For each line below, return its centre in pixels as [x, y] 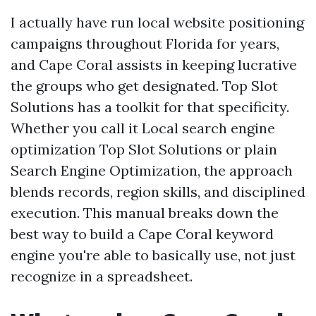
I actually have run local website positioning [157, 22]
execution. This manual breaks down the [145, 213]
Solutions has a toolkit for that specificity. [150, 107]
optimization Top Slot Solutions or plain [144, 149]
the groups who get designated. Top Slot [144, 86]
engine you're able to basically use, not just [153, 255]
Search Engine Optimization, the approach [152, 170]
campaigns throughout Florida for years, [145, 43]
